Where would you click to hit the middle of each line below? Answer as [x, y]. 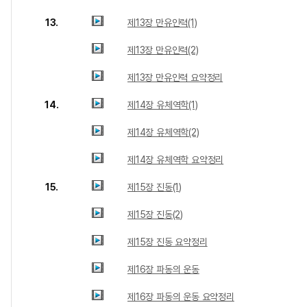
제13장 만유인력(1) [162, 23]
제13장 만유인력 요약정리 [175, 77]
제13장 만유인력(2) [163, 50]
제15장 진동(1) [155, 187]
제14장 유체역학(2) [163, 132]
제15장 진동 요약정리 [168, 242]
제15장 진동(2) [155, 214]
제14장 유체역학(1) [163, 105]
